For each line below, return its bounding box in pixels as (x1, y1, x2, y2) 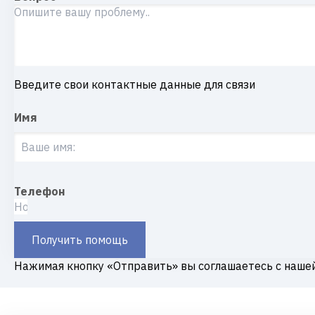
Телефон (14, 184, 65, 198)
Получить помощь (32, 233, 128, 247)
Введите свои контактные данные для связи (14, 77, 255, 91)
